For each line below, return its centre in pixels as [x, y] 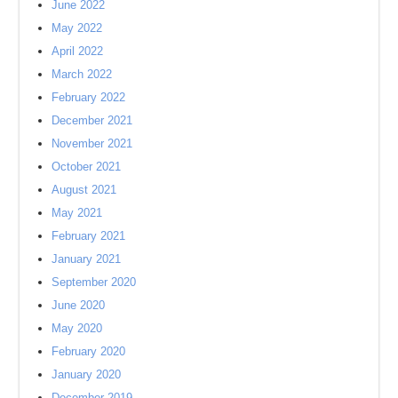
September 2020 [94, 282]
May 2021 [77, 212]
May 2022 [77, 28]
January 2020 [87, 374]
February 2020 [89, 351]
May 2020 [77, 328]
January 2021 [87, 259]
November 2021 [92, 143]
